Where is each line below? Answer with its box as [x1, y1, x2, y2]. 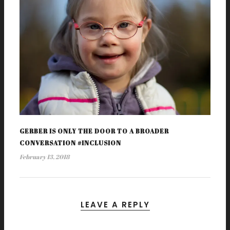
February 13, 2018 [20, 152, 69, 161]
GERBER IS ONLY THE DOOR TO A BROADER [20, 127, 169, 136]
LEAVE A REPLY [80, 199, 150, 210]
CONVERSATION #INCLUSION [20, 139, 121, 147]
